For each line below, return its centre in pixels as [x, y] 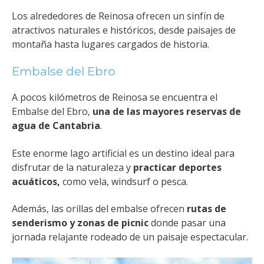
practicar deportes [177, 167]
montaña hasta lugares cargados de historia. [110, 44]
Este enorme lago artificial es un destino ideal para [123, 153]
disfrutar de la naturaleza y [72, 167]
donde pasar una [187, 223]
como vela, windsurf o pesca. [125, 181]
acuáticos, [37, 181]
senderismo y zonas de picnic [80, 223]
